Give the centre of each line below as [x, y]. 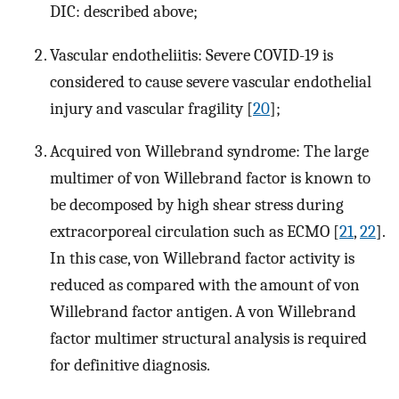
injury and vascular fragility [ [151, 108]
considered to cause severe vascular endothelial [211, 81]
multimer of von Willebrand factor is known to [210, 179]
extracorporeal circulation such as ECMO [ [195, 232]
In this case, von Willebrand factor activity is [202, 259]
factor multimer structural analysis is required [208, 339]
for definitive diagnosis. [130, 366]
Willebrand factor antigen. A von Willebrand [203, 312]
